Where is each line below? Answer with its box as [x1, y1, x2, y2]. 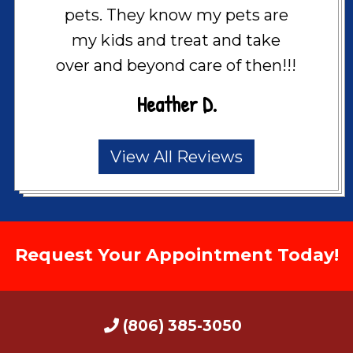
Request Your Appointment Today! [14, 243, 339, 266]
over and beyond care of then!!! [56, 55, 297, 75]
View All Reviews [110, 147, 243, 166]
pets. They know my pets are [64, 5, 288, 24]
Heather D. [136, 89, 217, 118]
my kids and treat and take [72, 30, 281, 50]
